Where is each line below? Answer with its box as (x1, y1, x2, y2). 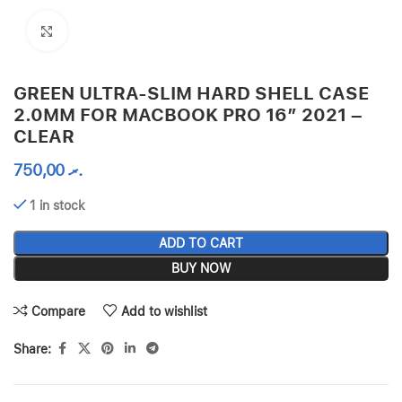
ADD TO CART (159, 236, 243, 250)
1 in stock (30, 198, 86, 213)
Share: (13, 341, 51, 356)
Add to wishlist (121, 303, 208, 319)
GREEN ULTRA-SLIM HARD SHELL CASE (13, 83, 369, 104)
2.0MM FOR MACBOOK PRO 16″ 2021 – (13, 104, 363, 126)
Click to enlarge (66, 23, 151, 38)
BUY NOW (170, 261, 232, 275)
